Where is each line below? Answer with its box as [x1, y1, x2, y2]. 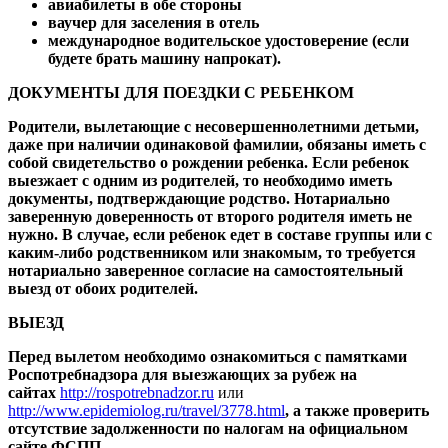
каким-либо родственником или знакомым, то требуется [8, 243, 416, 261]
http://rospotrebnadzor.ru [60, 383, 214, 401]
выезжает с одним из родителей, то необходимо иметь [8, 171, 392, 189]
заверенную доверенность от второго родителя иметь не [8, 207, 412, 225]
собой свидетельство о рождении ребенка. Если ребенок [8, 153, 409, 171]
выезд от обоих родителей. [8, 279, 198, 297]
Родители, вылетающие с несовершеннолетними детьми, [8, 117, 419, 135]
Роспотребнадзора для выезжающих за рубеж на [8, 365, 357, 383]
